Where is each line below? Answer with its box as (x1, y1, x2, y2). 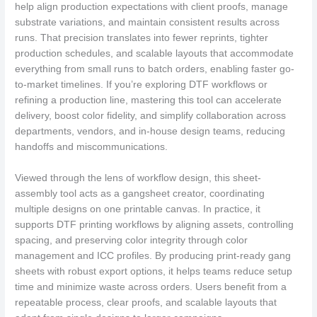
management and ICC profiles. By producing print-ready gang (15, 250, 292, 261)
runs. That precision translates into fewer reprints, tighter (15, 32, 269, 43)
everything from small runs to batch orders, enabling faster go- (15, 63, 295, 74)
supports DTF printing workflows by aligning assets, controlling (15, 219, 294, 230)
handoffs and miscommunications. (15, 141, 168, 152)
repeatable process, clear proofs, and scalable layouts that (15, 296, 277, 308)
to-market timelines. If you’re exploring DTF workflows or (15, 79, 268, 90)
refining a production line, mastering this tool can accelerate (15, 94, 282, 105)
